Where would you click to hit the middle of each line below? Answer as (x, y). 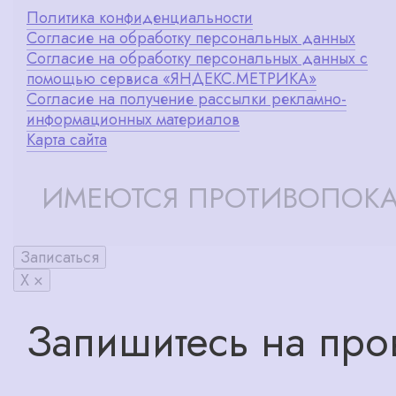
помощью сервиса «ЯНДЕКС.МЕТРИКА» (171, 78)
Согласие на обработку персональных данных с (197, 58)
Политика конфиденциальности (140, 17)
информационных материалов (133, 119)
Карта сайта (67, 139)
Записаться (60, 257)
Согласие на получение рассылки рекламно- (187, 99)
